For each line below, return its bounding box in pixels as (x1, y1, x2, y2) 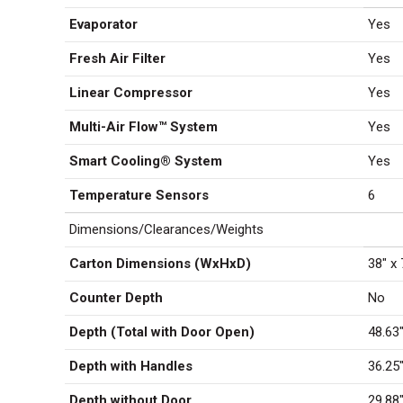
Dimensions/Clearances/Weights (69, 221, 264, 237)
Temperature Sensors (69, 187, 209, 203)
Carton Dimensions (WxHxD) (69, 255, 251, 272)
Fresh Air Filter (69, 50, 166, 67)
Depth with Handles (69, 358, 193, 374)
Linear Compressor (69, 85, 193, 101)
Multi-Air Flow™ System (69, 119, 218, 135)
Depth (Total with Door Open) (69, 324, 255, 340)
